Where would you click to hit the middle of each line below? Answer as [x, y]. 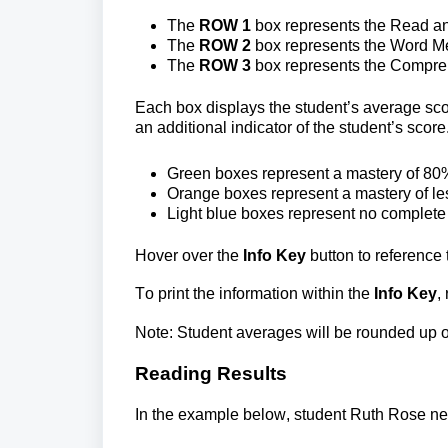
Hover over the [189, 256]
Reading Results [211, 374]
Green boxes [214, 174]
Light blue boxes [227, 214]
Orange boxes [219, 194]
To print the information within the [254, 294]
